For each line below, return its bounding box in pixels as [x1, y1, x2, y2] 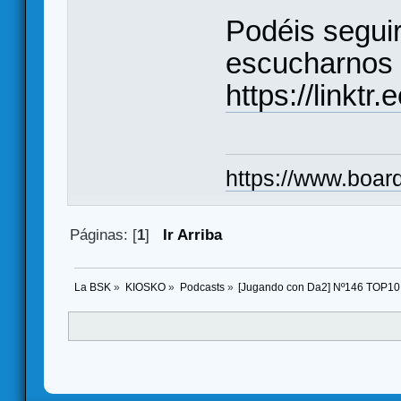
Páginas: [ [70, 226, 138, 244]
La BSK [74, 281, 111, 293]
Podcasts [179, 281, 225, 293]
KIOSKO [124, 281, 166, 293]
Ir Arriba [163, 226, 223, 244]
